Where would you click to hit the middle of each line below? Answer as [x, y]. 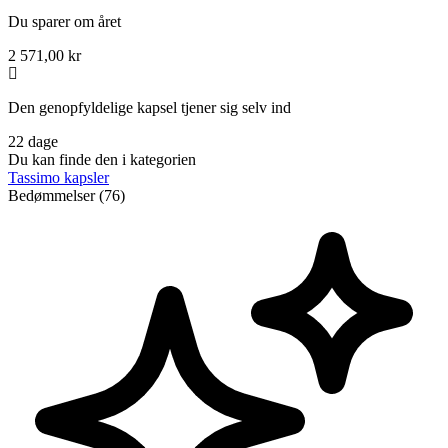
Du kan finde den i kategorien [102, 159]
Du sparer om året [64, 21]
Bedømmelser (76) [66, 195]
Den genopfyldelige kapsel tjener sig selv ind [149, 107]
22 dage [33, 141]
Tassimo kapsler [58, 177]
